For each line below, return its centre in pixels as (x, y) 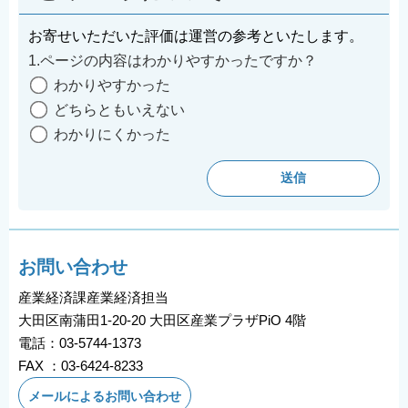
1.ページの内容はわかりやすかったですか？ (173, 61)
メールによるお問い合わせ (105, 397)
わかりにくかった (112, 135)
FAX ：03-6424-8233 (81, 366)
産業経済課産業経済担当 (93, 298)
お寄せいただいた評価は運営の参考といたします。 (196, 36)
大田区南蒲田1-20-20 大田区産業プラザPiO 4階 (162, 321)
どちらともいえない (119, 110)
